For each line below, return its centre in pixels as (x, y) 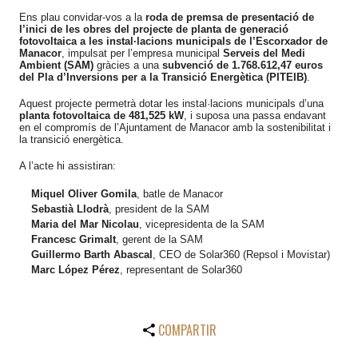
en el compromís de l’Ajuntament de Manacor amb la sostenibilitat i (175, 127)
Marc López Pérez (76, 269)
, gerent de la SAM (159, 239)
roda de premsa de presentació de (230, 17)
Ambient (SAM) (56, 65)
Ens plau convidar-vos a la (82, 17)
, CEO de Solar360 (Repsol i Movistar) (241, 254)
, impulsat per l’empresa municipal (142, 53)
